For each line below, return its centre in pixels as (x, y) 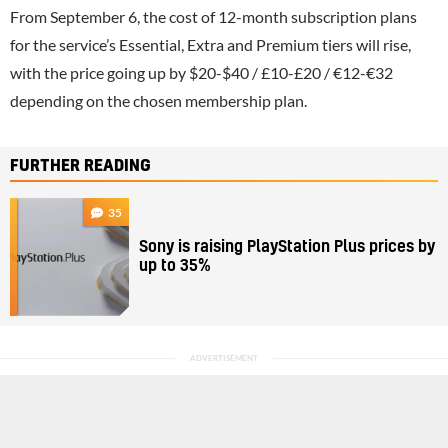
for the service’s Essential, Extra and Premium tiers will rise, (210, 44)
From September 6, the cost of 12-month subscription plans (213, 16)
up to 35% (175, 265)
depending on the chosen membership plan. (158, 100)
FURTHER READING (80, 165)
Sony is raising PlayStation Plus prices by (287, 246)
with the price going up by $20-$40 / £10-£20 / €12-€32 (201, 72)
